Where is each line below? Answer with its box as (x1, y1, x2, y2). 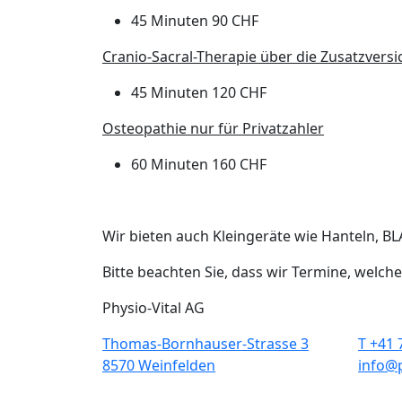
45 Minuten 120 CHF (131, 83, 267, 102)
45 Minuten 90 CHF (131, 11, 258, 31)
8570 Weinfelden (102, 355, 215, 375)
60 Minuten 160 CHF (131, 154, 267, 174)
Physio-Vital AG (102, 298, 205, 318)
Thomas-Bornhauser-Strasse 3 (102, 334, 309, 354)
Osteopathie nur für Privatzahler (102, 118, 324, 138)
